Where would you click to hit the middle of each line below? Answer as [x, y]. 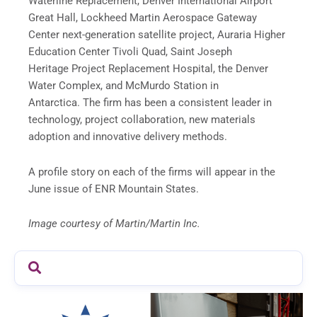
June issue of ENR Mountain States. [114, 189]
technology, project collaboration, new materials [142, 119]
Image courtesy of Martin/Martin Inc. [114, 224]
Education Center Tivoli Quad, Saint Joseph [130, 51]
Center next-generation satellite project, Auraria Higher [157, 34]
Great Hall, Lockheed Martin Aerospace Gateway [143, 17]
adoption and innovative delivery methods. [128, 136]
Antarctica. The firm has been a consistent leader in [150, 102]
